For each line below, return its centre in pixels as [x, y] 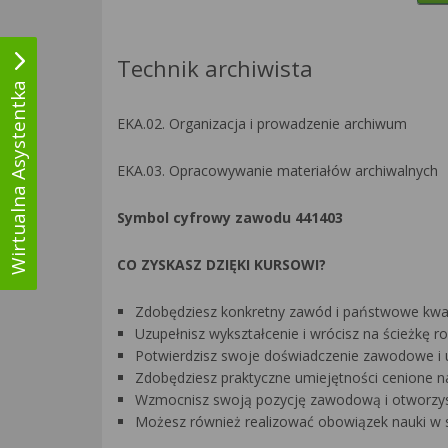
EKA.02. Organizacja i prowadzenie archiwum [262, 123]
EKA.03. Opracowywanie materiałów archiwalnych [277, 170]
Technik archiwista [215, 68]
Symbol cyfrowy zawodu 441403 [230, 217]
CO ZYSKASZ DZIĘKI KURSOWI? [221, 264]
